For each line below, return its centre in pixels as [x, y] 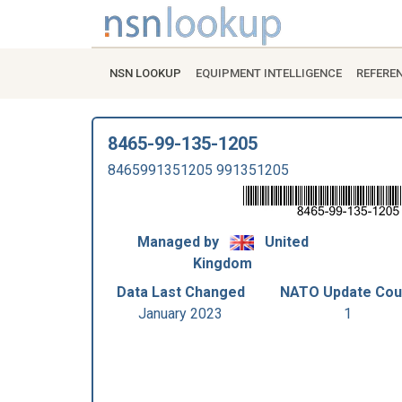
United [284, 242]
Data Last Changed [180, 292]
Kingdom [223, 263]
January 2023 [181, 314]
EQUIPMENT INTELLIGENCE [269, 73]
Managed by [179, 242]
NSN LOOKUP [145, 73]
